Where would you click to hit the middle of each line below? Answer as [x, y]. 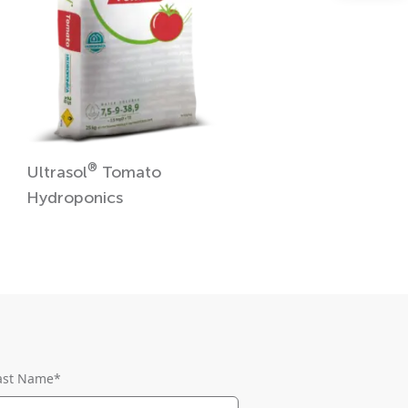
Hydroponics [74, 197]
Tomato [129, 172]
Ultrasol [56, 172]
